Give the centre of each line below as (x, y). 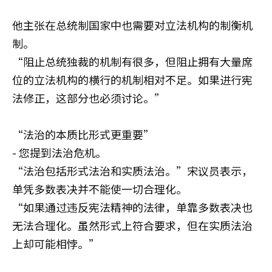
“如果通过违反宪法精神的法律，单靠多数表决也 (132, 207)
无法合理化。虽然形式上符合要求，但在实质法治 (132, 225)
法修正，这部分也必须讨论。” (89, 98)
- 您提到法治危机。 (59, 152)
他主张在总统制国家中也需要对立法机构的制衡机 (132, 25)
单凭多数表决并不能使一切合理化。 (100, 189)
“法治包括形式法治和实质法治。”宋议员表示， (132, 171)
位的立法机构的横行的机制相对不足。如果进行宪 (132, 80)
